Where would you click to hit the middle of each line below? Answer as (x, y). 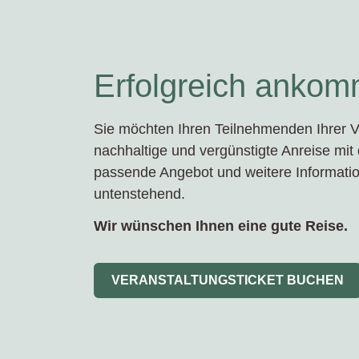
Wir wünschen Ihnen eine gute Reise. (221, 226)
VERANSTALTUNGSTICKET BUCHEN (228, 280)
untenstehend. (139, 194)
